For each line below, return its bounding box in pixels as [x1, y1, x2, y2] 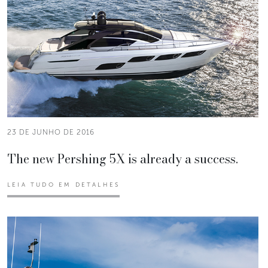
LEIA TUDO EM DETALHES [7, 181, 120, 188]
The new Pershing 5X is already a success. [7, 150, 238, 168]
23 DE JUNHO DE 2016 [7, 128, 95, 136]
